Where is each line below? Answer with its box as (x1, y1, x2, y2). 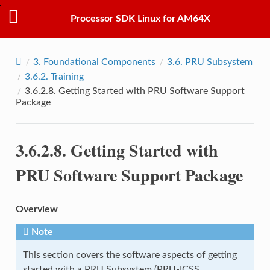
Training (50, 71, 84, 81)
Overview (15, 204, 58, 214)
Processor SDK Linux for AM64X (71, 14, 210, 24)
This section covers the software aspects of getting (22, 250, 237, 260)
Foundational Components (43, 57, 155, 67)
